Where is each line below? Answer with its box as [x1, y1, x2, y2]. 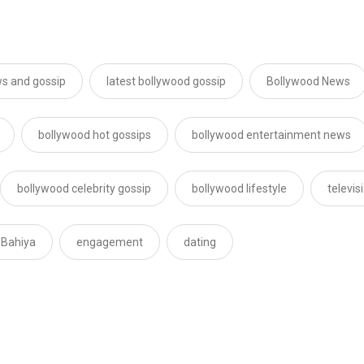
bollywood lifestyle [192, 182, 287, 196]
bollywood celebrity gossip [17, 182, 151, 196]
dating [184, 236, 216, 249]
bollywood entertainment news [192, 128, 351, 142]
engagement [76, 236, 143, 249]
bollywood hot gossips [38, 128, 151, 142]
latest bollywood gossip [106, 75, 226, 89]
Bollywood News [266, 75, 350, 89]
